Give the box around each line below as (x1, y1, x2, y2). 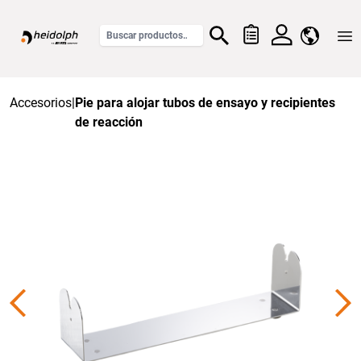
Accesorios (10, 95, 72, 110)
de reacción (75, 114, 143, 130)
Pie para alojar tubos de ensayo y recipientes (75, 95, 335, 110)
